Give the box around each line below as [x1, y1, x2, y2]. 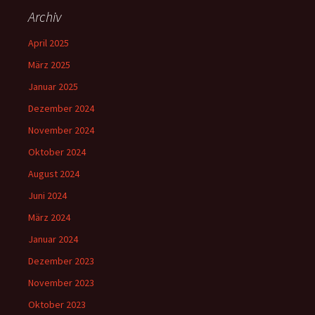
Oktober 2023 [28, 298, 86, 311]
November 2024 [28, 124, 94, 136]
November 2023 [28, 276, 94, 289]
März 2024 [28, 211, 70, 224]
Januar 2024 [28, 233, 78, 245]
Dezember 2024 [28, 102, 94, 115]
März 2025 [28, 58, 70, 71]
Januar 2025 [28, 80, 78, 93]
